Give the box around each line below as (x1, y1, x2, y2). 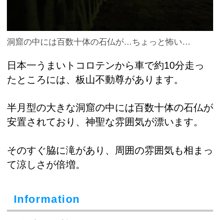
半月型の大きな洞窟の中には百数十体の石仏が (7, 102, 213, 113)
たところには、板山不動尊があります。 (7, 74, 184, 85)
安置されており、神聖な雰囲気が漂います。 (7, 116, 203, 128)
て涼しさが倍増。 (7, 159, 85, 170)
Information (14, 192, 80, 205)
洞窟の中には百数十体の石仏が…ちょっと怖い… (7, 37, 191, 47)
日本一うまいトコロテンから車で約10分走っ (7, 59, 204, 71)
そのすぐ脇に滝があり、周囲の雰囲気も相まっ (7, 144, 213, 156)
